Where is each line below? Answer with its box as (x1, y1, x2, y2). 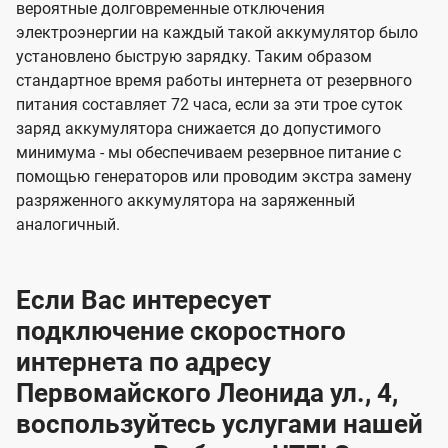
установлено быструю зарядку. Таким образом (16, 47, 372, 67)
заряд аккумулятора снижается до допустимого (16, 119, 381, 139)
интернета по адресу (16, 347, 271, 378)
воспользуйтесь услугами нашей (16, 409, 423, 440)
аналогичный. (16, 215, 120, 235)
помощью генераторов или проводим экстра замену (16, 167, 412, 187)
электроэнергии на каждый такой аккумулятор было (16, 23, 418, 43)
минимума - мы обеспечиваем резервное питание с (16, 143, 401, 163)
